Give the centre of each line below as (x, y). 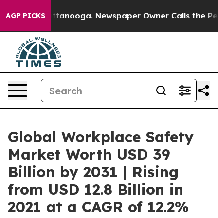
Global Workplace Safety (101, 137)
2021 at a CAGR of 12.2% (98, 207)
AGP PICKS (26, 16)
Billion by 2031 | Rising (93, 172)
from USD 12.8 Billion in (96, 189)
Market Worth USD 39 (89, 154)
